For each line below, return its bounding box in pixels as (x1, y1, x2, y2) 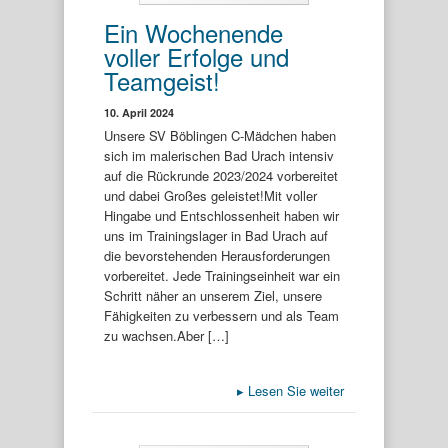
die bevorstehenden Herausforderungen (104, 245, 330, 265)
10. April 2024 (104, 104, 174, 120)
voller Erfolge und (104, 38, 289, 74)
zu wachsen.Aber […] (104, 325, 229, 345)
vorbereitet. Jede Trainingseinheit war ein (104, 265, 340, 285)
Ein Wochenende (104, 14, 283, 50)
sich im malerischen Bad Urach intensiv (104, 145, 334, 165)
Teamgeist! (104, 62, 220, 98)
